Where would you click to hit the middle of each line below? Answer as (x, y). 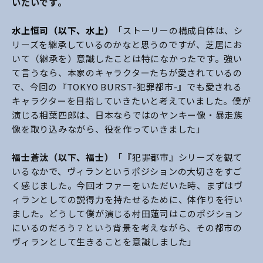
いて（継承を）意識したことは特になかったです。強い (127, 58)
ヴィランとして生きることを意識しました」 (104, 242)
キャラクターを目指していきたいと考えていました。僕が (131, 101)
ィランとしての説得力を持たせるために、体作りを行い (127, 199)
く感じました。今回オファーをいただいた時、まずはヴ (127, 185)
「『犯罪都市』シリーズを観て (178, 157)
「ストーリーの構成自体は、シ (178, 30)
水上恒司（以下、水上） (63, 30)
